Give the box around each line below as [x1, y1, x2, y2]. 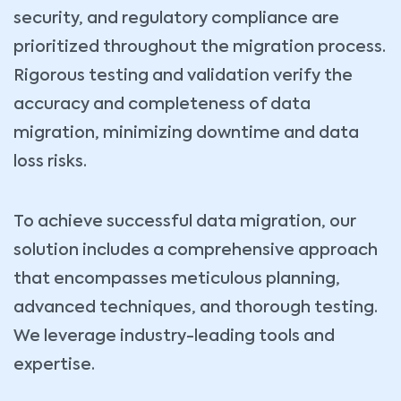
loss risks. [13, 154, 87, 171]
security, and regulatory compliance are [13, 11, 339, 28]
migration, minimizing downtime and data [13, 125, 359, 142]
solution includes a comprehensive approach [13, 243, 378, 260]
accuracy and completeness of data [13, 97, 311, 114]
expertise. [13, 357, 95, 374]
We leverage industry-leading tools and [13, 328, 335, 346]
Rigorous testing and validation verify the [13, 68, 353, 85]
